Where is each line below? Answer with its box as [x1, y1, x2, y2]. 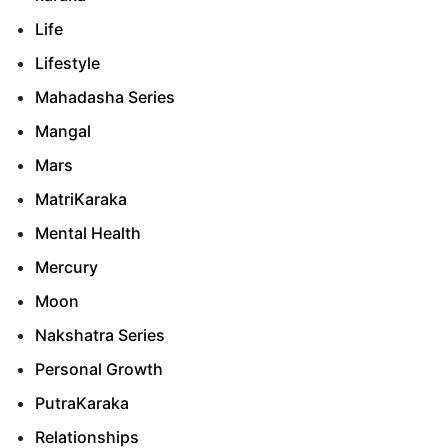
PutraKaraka [35, 393, 129, 414]
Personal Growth [35, 359, 163, 380]
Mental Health [35, 223, 141, 244]
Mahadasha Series [35, 87, 175, 108]
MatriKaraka [35, 189, 127, 210]
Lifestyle [35, 53, 100, 74]
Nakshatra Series [35, 325, 165, 346]
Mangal [35, 121, 91, 142]
